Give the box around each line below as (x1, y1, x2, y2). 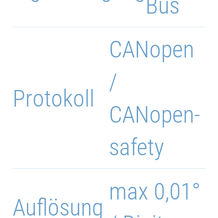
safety (109, 133, 164, 162)
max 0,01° (109, 177, 200, 205)
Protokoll (13, 84, 95, 112)
